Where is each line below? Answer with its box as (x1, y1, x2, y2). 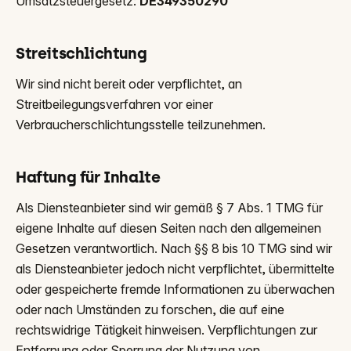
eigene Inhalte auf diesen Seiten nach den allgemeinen (16, 220, 321, 236)
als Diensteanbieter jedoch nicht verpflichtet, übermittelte (16, 261, 335, 277)
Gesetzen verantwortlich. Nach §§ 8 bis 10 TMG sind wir (16, 241, 332, 256)
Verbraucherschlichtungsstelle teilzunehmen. (16, 117, 266, 132)
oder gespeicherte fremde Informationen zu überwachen (16, 281, 335, 297)
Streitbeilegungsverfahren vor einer (16, 96, 213, 112)
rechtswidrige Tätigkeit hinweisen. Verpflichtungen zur (16, 322, 317, 338)
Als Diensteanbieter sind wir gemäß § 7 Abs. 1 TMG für (16, 200, 323, 215)
